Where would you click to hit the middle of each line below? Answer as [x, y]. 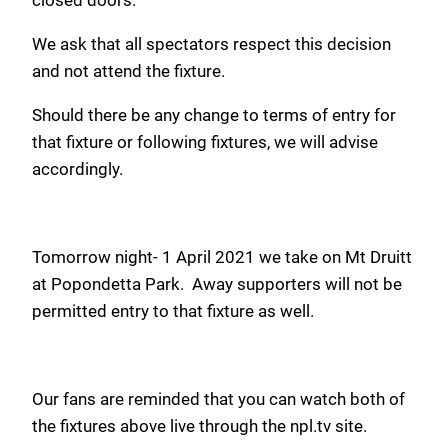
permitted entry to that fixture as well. [173, 310]
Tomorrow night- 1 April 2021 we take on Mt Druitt [222, 256]
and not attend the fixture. [128, 70]
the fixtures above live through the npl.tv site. [199, 426]
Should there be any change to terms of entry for [214, 114]
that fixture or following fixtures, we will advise [205, 141]
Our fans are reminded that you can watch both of [218, 399]
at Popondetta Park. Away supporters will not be [217, 283]
